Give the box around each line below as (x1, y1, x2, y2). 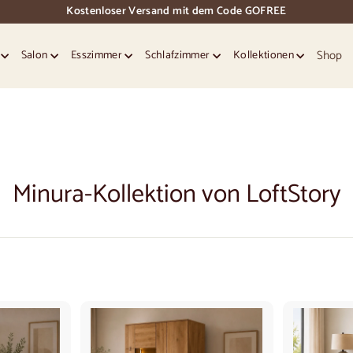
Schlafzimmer (145, 46, 213, 65)
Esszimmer (70, 46, 125, 65)
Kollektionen (232, 46, 297, 65)
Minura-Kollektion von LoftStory (12, 174, 341, 215)
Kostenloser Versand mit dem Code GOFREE (66, 2, 287, 20)
